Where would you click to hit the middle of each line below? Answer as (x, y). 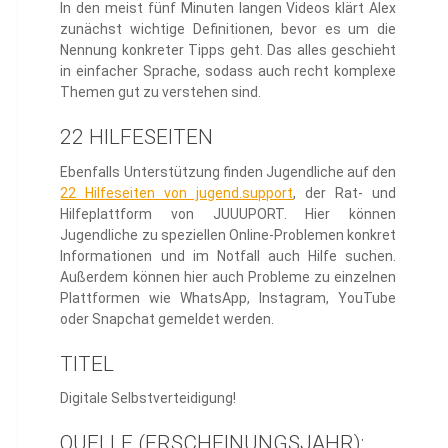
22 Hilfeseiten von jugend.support (177, 192)
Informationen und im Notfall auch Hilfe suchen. (228, 255)
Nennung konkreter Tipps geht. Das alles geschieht (228, 50)
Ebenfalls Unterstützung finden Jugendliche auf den (228, 171)
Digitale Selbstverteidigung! (148, 398)
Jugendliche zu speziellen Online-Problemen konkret (228, 234)
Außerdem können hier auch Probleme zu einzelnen (228, 276)
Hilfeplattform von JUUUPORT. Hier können (228, 213)
